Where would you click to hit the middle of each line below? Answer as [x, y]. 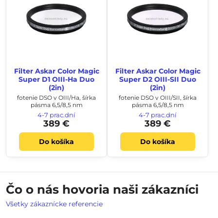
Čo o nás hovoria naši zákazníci [102, 189]
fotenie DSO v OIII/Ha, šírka [56, 97]
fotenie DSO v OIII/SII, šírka [158, 97]
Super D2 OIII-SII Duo [158, 79]
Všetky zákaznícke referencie [54, 204]
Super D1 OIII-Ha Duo [56, 79]
